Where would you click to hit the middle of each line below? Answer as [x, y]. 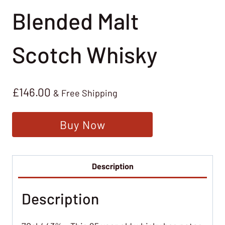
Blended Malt [76, 21]
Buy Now [82, 125]
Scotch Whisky [85, 54]
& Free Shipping [85, 93]
